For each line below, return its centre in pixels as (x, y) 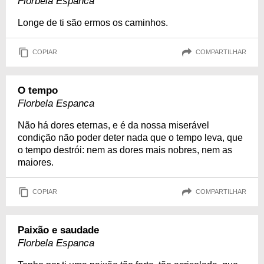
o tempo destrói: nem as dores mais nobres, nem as (125, 150)
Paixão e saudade (58, 230)
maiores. (36, 162)
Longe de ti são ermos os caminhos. (93, 22)
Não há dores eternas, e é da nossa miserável (113, 125)
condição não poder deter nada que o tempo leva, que (130, 137)
